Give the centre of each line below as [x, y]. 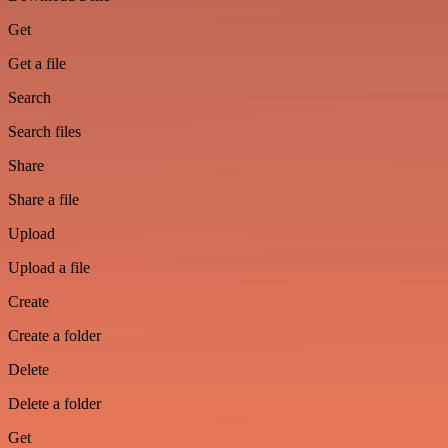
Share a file [43, 199]
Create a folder [54, 335]
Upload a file [49, 267]
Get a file [37, 63]
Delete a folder [54, 403]
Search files [44, 131]
